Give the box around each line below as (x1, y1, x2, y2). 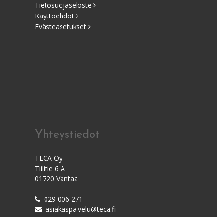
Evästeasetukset (35, 22, 88, 31)
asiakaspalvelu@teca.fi (46, 204, 116, 214)
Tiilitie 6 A (35, 164, 65, 173)
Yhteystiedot (35, 129, 100, 140)
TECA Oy (35, 154, 62, 163)
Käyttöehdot (35, 11, 76, 20)
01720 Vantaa (35, 174, 78, 183)
